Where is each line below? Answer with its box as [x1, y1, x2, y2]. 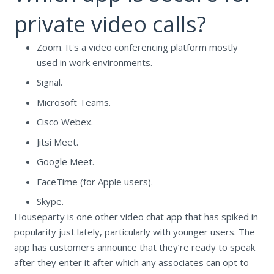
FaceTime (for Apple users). [37, 175, 153, 188]
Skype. [37, 195, 64, 208]
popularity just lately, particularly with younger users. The [13, 226, 255, 239]
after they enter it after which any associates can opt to [13, 256, 249, 269]
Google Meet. [37, 155, 94, 168]
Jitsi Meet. [37, 135, 78, 148]
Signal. [37, 76, 62, 89]
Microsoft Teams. [37, 95, 111, 108]
